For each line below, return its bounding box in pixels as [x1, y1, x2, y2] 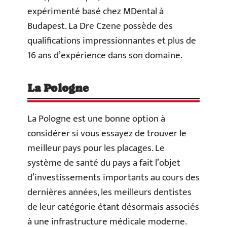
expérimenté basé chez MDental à [27, 4, 164, 19]
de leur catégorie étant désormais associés [27, 199, 199, 215]
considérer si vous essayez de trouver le [27, 126, 186, 141]
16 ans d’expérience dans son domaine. [27, 48, 182, 63]
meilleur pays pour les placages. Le [27, 140, 165, 156]
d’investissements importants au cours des [27, 170, 200, 185]
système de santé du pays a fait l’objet [27, 155, 180, 171]
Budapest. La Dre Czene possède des [27, 18, 173, 34]
